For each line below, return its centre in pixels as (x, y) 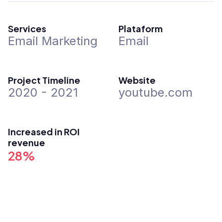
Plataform (140, 28)
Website (137, 80)
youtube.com (156, 92)
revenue (27, 142)
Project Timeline (44, 80)
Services (27, 28)
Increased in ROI (44, 131)
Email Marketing (53, 41)
